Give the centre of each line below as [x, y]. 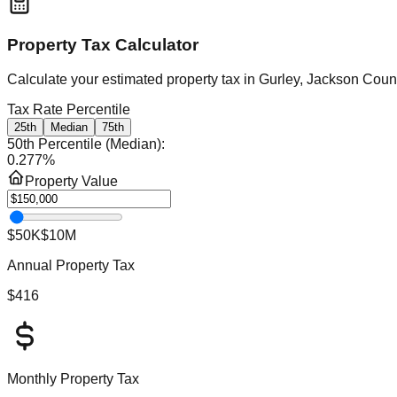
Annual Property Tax [71, 266]
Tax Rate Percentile [69, 110]
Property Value [71, 182]
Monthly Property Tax [73, 379]
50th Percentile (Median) [84, 144]
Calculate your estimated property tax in [133, 80]
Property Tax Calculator [103, 45]
